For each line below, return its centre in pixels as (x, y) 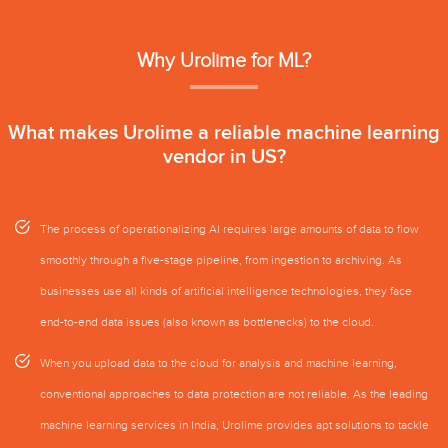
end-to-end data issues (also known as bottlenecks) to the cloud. (207, 321)
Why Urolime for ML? (224, 60)
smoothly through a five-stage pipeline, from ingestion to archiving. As (221, 259)
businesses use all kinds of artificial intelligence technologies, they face (226, 290)
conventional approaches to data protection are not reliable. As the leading (234, 393)
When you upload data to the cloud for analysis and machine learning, (218, 362)
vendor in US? (224, 156)
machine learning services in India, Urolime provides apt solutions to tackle (234, 424)
